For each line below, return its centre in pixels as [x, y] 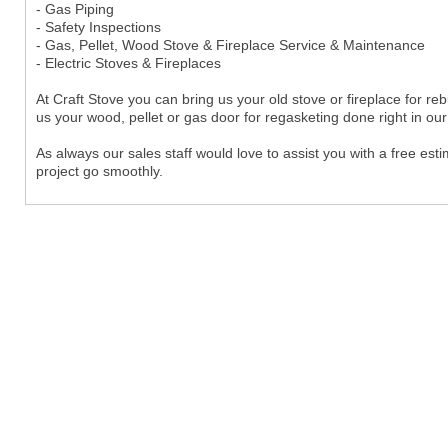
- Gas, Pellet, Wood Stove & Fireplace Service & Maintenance [230, 44]
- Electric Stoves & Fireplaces [128, 62]
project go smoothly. [99, 170]
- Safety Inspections [98, 26]
